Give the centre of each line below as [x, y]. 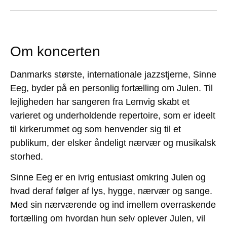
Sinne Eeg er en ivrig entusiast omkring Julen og [108, 178]
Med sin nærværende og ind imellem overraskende [113, 205]
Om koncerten [55, 51]
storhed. [27, 156]
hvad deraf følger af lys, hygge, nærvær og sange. [111, 191]
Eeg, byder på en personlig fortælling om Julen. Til [111, 88]
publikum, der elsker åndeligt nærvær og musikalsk [113, 143]
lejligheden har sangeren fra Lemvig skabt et [100, 102]
